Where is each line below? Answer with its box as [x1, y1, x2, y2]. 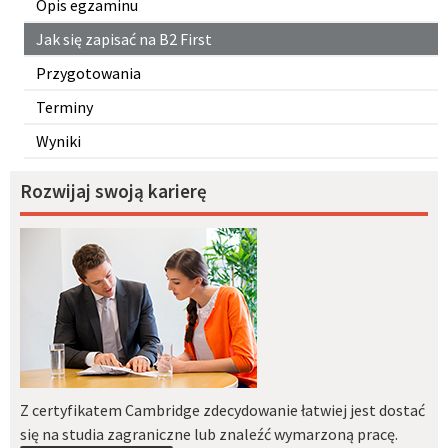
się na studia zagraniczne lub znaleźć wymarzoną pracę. [20, 423, 398, 444]
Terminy [36, 96, 93, 117]
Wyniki [36, 130, 81, 151]
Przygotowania [36, 62, 141, 83]
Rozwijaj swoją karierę [20, 179, 207, 204]
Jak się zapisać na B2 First [36, 28, 212, 49]
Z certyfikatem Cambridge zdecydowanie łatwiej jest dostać [20, 399, 425, 420]
